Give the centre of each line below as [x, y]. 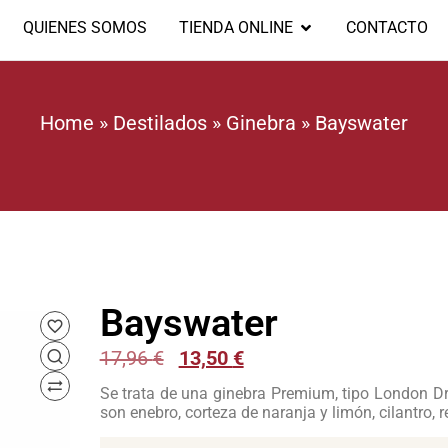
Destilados [160, 122]
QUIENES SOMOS [85, 27]
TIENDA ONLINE [236, 27]
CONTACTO [387, 27]
